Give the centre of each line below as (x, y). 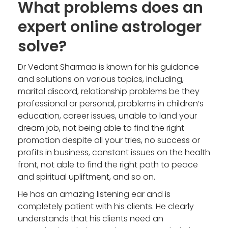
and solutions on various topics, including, (101, 79)
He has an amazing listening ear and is (94, 194)
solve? (42, 46)
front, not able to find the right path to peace (108, 164)
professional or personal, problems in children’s (111, 103)
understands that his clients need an (91, 218)
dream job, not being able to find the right (101, 128)
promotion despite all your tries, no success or (109, 140)
